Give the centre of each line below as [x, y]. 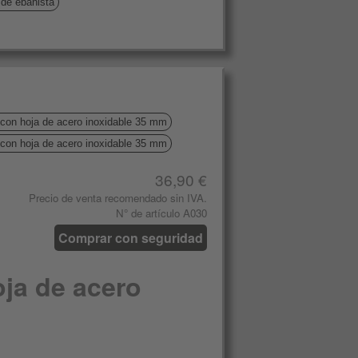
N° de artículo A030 [161, 213]
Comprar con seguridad [131, 238]
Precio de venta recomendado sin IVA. [118, 198]
